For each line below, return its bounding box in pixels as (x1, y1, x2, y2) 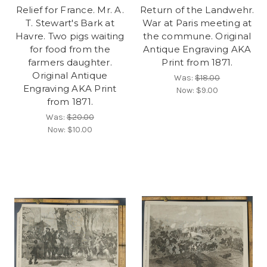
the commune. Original (143, 30, 252, 42)
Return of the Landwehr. (139, 4, 254, 15)
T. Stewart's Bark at (25, 17, 114, 29)
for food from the (29, 43, 110, 55)
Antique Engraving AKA (143, 43, 252, 55)
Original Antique (32, 69, 108, 81)
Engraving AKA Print (23, 82, 117, 94)
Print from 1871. (162, 56, 233, 68)
